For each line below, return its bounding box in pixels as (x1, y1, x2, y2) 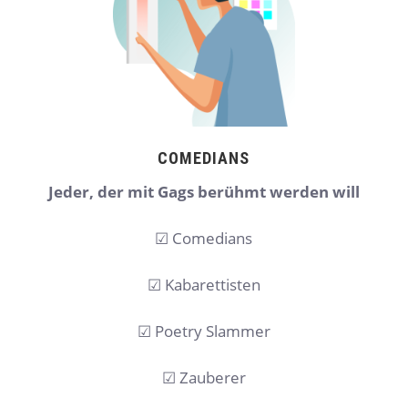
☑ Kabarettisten (147, 274, 260, 296)
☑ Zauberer (161, 367, 246, 389)
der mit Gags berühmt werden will (97, 181, 360, 203)
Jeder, (47, 181, 97, 203)
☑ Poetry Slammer (137, 321, 270, 342)
